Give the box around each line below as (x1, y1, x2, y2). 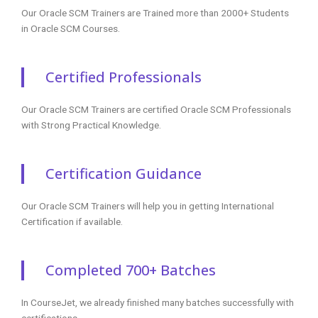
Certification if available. (21, 215, 123, 227)
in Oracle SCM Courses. (21, 22, 120, 34)
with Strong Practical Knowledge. (21, 119, 161, 131)
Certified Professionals (45, 67, 202, 87)
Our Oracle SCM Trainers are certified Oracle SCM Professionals (21, 103, 291, 115)
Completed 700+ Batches (45, 260, 216, 280)
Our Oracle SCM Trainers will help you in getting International (21, 199, 274, 212)
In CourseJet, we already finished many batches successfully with (21, 296, 294, 308)
